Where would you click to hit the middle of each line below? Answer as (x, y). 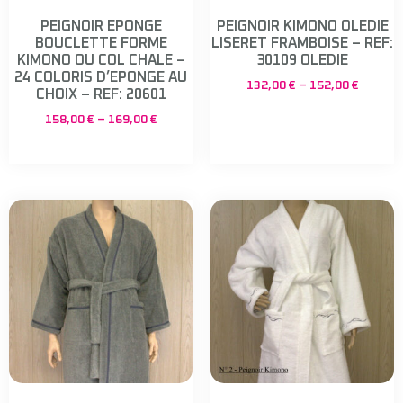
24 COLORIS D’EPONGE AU (101, 78)
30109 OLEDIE (302, 61)
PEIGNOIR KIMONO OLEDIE (302, 27)
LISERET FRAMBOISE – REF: (302, 44)
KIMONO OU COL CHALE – (101, 61)
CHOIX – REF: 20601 (101, 95)
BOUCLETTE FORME (101, 44)
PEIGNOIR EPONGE (101, 27)
